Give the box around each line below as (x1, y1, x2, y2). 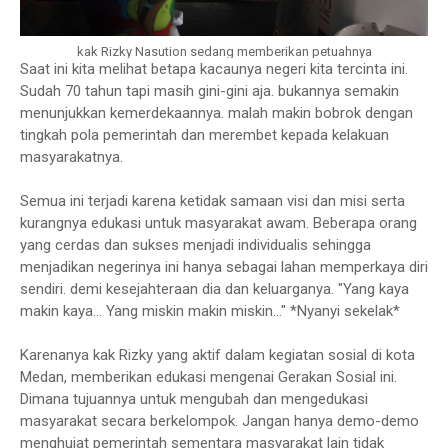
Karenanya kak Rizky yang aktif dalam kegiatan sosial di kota (20, 346, 415, 364)
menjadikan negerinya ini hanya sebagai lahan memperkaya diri (20, 258, 428, 276)
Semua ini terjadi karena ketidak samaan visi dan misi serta (20, 192, 405, 210)
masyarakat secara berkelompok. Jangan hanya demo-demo (20, 412, 419, 430)
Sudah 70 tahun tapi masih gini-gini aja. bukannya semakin (20, 82, 399, 100)
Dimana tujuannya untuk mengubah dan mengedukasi (20, 390, 368, 408)
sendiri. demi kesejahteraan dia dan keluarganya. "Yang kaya (20, 280, 409, 298)
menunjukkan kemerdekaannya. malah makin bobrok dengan (20, 104, 413, 122)
